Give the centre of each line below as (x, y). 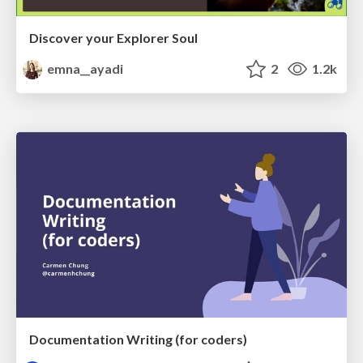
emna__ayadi (84, 68)
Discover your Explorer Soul (113, 37)
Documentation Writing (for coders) (138, 340)
